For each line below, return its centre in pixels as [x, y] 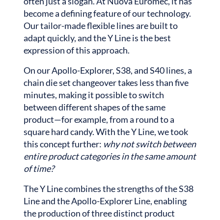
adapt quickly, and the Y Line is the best [97, 38]
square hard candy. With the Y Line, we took [106, 131]
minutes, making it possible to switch [94, 95]
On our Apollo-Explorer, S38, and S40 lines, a [108, 70]
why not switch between [150, 144]
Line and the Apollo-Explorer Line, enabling [105, 201]
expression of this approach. [77, 50]
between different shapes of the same [95, 107]
